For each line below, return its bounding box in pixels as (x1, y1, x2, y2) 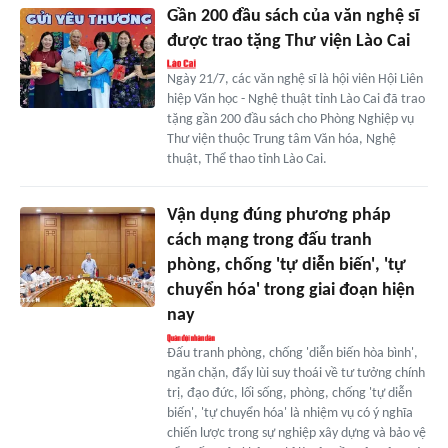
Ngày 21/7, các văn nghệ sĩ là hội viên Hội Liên (166, 71, 423, 87)
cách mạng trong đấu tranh (166, 230, 372, 250)
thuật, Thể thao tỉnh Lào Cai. (166, 151, 327, 167)
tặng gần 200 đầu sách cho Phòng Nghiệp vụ (166, 111, 414, 127)
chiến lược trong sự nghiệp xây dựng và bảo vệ (166, 425, 426, 441)
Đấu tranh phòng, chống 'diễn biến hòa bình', (166, 345, 418, 361)
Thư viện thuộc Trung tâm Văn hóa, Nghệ (166, 131, 396, 147)
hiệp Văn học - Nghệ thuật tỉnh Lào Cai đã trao (166, 91, 425, 107)
